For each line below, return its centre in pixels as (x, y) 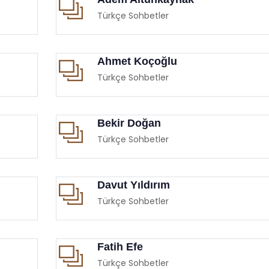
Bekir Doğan (129, 123)
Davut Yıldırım (133, 185)
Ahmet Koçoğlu (137, 61)
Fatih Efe (120, 246)
